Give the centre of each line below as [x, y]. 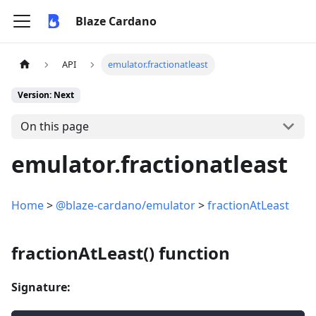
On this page [54, 127]
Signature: [41, 287]
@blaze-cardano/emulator [126, 205]
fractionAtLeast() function [121, 253]
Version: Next [46, 95]
